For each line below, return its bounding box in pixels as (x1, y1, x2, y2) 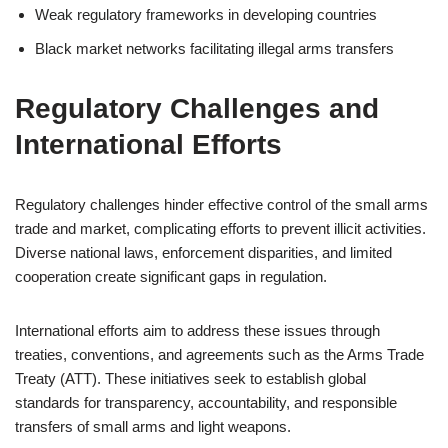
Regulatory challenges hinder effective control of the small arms (15, 196, 428, 213)
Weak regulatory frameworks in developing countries (35, 6, 377, 23)
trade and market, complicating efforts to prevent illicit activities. (15, 220, 426, 237)
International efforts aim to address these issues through (15, 322, 380, 339)
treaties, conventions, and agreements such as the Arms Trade (15, 346, 424, 363)
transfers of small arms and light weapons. (15, 418, 291, 435)
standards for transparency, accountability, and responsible (15, 394, 397, 411)
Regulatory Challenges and (15, 93, 379, 124)
